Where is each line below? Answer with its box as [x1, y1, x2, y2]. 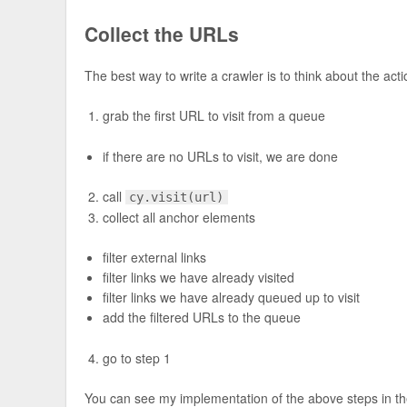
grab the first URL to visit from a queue [103, 106, 326, 125]
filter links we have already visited [103, 268, 295, 287]
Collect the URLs [84, 19, 240, 47]
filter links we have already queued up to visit [103, 288, 361, 307]
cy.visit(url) [129, 190, 224, 205]
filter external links [103, 248, 207, 267]
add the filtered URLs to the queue [103, 308, 302, 327]
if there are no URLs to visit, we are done [103, 146, 339, 165]
